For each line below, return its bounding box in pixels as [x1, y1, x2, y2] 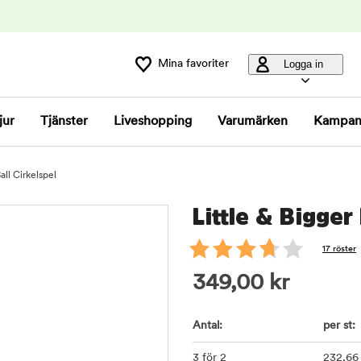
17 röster [322, 245, 356, 254]
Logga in [283, 58, 323, 70]
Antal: [193, 320, 222, 332]
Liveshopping [114, 115, 192, 128]
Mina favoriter [158, 58, 229, 70]
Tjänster [40, 115, 88, 128]
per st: [322, 320, 355, 332]
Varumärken [218, 115, 288, 128]
